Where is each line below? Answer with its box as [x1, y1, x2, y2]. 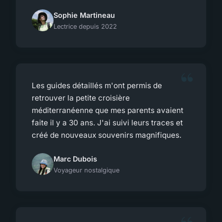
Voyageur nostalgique [54, 166, 119, 174]
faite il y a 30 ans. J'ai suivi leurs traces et [32, 117, 183, 127]
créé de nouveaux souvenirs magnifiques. [32, 130, 181, 140]
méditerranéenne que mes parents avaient [32, 105, 183, 115]
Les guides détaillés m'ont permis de [32, 80, 162, 90]
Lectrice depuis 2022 [54, 22, 117, 30]
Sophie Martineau [54, 10, 115, 19]
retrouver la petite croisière [32, 93, 130, 103]
